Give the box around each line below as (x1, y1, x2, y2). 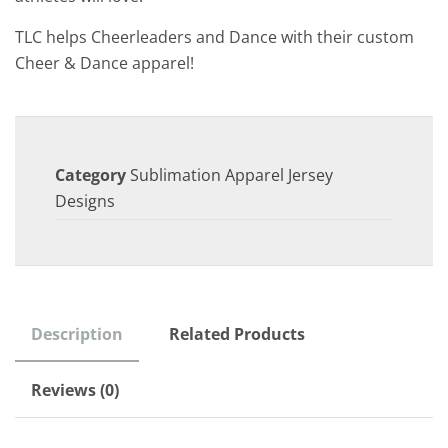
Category (55, 164, 126, 187)
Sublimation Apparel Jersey (130, 164, 333, 187)
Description (31, 323, 123, 346)
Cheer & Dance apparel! (15, 52, 194, 75)
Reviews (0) (31, 379, 119, 402)
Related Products (169, 323, 305, 346)
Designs (55, 190, 115, 213)
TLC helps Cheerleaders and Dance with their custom (15, 26, 414, 49)
